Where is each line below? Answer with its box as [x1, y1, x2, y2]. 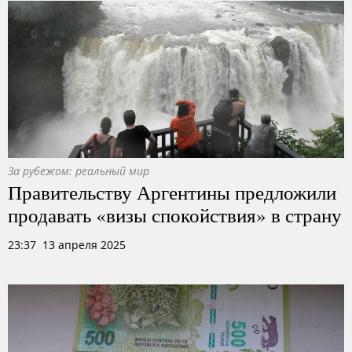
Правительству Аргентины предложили [8, 178, 336, 205]
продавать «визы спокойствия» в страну [8, 201, 342, 228]
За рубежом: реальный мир [8, 163, 149, 178]
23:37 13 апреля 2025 [8, 237, 126, 252]
